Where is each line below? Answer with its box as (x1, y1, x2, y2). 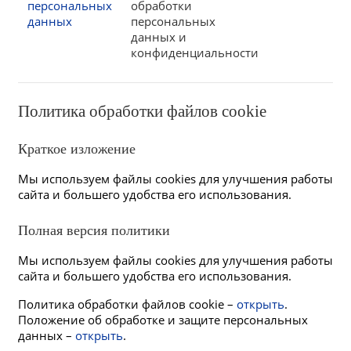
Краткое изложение (18, 141, 136, 157)
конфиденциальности (131, 45, 259, 60)
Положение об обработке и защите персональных (18, 312, 308, 327)
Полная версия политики (18, 223, 170, 238)
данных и (131, 29, 186, 45)
